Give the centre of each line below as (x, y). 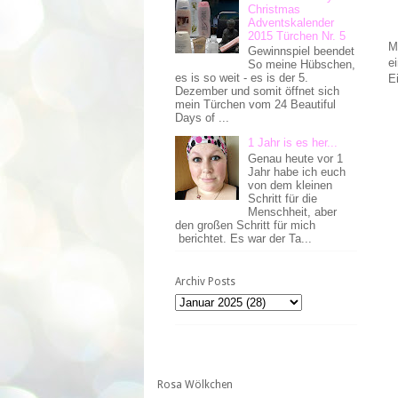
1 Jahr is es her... (293, 143)
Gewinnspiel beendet (302, 52)
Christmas (275, 9)
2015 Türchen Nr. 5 (297, 36)
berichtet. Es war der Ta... (243, 238)
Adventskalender (291, 22)
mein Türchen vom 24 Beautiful (255, 105)
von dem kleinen (291, 185)
